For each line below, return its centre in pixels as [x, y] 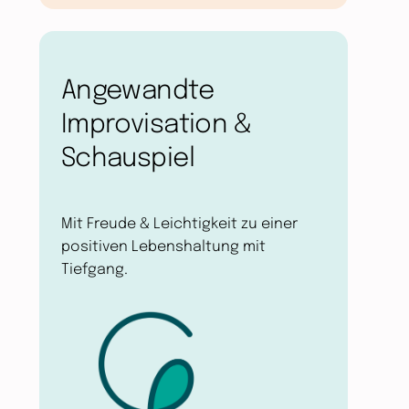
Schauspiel [127, 158]
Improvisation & [156, 125]
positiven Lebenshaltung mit [163, 246]
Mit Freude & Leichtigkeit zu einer [179, 224]
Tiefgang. [94, 269]
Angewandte [137, 91]
